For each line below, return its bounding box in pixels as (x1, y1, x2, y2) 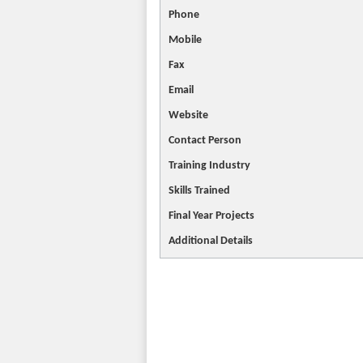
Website (169, 109, 208, 122)
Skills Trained (169, 185, 230, 197)
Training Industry (169, 160, 250, 172)
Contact (169, 135, 206, 147)
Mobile (169, 34, 202, 46)
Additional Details (169, 235, 253, 247)
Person (208, 135, 241, 147)
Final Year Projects (169, 210, 254, 222)
